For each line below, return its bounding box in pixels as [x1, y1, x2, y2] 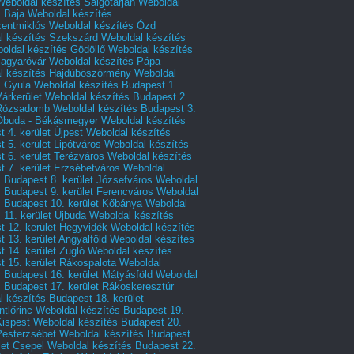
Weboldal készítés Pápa [49, 55, 160, 67]
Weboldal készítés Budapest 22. [47, 339, 196, 352]
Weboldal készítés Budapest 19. [36, 303, 184, 316]
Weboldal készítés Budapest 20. [33, 315, 182, 328]
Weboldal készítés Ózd [49, 19, 156, 32]
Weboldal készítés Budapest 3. [53, 102, 196, 115]
